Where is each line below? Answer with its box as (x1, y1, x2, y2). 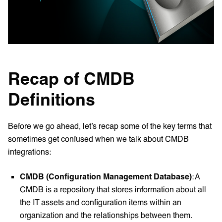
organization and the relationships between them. (20, 210, 192, 220)
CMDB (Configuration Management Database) (20, 171, 192, 181)
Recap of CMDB (8, 68, 135, 89)
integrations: (8, 147, 51, 157)
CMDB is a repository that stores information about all (20, 184, 206, 194)
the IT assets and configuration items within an (20, 197, 181, 207)
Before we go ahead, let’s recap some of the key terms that (8, 121, 212, 131)
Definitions (8, 89, 95, 110)
